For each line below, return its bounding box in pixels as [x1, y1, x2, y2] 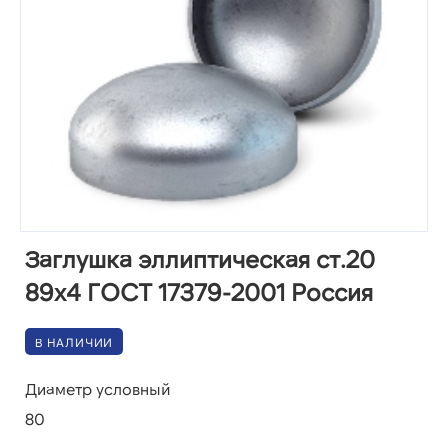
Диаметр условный [25, 379, 171, 399]
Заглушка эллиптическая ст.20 [25, 244, 375, 273]
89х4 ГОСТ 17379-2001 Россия [25, 277, 373, 306]
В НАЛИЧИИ [35, 334, 114, 349]
